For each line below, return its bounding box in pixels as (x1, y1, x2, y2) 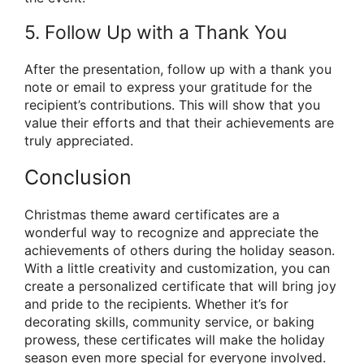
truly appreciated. (24, 132, 133, 149)
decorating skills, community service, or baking (24, 313, 314, 330)
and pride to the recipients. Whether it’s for (24, 295, 288, 312)
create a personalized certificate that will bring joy (24, 277, 336, 294)
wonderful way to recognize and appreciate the (24, 223, 318, 240)
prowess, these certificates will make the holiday (24, 331, 325, 348)
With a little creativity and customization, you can (24, 259, 330, 276)
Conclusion (24, 164, 132, 189)
